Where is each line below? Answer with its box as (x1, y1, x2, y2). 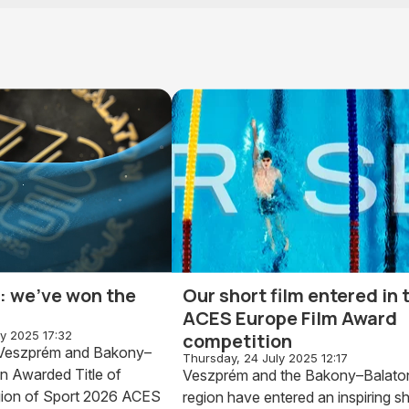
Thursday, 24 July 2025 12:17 (183, 350, 348, 365)
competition (183, 328, 292, 353)
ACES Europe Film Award (183, 305, 397, 330)
